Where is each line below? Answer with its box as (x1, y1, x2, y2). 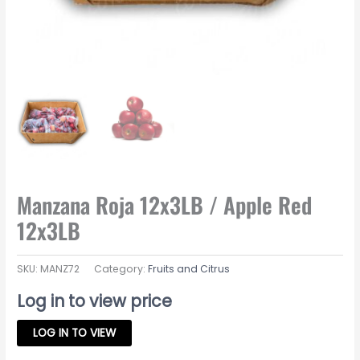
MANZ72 (40, 261, 80, 276)
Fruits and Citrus (148, 261, 231, 276)
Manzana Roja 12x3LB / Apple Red (17, 187, 313, 221)
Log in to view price (17, 288, 173, 313)
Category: (94, 261, 149, 276)
